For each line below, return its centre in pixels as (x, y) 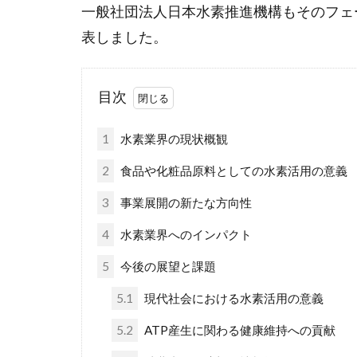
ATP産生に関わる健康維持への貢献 (239, 330)
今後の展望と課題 (167, 267)
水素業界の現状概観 (173, 139)
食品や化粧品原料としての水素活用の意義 (232, 171)
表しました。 (124, 37)
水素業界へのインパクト (184, 235)
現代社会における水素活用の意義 (233, 298)
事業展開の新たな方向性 (184, 203)
